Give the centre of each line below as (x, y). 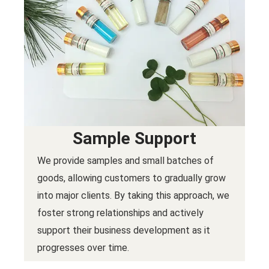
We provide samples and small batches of (125, 160)
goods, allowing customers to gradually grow (131, 178)
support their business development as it (123, 230)
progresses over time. (83, 247)
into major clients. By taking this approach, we (133, 195)
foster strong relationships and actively (120, 213)
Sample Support (134, 139)
